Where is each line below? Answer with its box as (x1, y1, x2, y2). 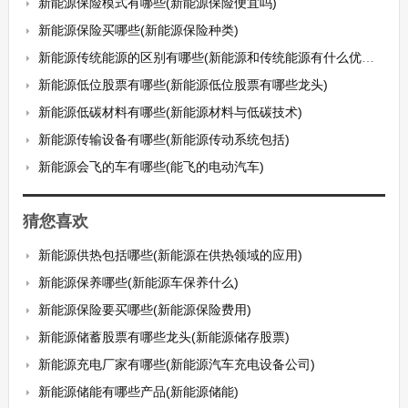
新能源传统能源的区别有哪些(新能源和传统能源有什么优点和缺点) (37, 50, 362, 65)
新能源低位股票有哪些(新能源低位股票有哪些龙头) (37, 77, 328, 92)
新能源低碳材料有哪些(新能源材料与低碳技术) (37, 105, 302, 119)
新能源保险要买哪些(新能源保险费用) (37, 302, 251, 317)
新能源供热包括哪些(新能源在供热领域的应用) (37, 248, 302, 262)
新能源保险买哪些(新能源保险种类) (37, 23, 239, 37)
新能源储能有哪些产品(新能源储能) (37, 384, 239, 399)
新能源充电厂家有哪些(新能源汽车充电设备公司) (37, 357, 315, 372)
